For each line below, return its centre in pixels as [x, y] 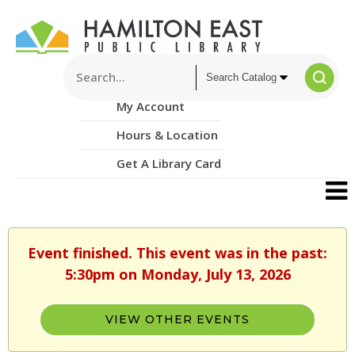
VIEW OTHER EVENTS [177, 320]
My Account [151, 107]
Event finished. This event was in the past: [177, 253]
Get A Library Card [169, 164]
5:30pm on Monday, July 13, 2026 [177, 275]
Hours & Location [167, 135]
